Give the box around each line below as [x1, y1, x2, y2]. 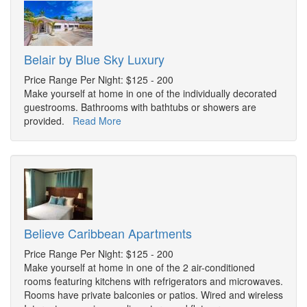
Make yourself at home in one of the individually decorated [24, 86, 277, 101]
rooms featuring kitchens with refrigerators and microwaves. [24, 274, 283, 288]
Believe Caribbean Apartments [24, 224, 192, 243]
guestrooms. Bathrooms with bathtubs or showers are [24, 100, 256, 114]
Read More [73, 114, 121, 128]
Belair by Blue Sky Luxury [24, 50, 164, 69]
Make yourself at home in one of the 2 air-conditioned [24, 260, 255, 275]
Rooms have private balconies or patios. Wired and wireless [24, 288, 283, 302]
